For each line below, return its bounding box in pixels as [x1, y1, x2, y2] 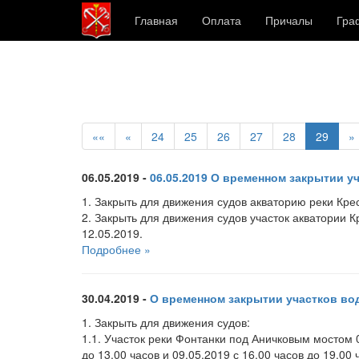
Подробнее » [82, 241, 151, 257]
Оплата [201, 12, 241, 28]
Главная [134, 12, 178, 28]
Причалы [264, 12, 313, 28]
